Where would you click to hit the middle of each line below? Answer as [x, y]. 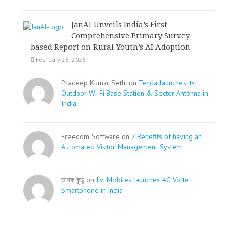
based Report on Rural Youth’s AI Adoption [110, 47]
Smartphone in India [92, 190]
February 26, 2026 [60, 60]
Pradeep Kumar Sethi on [100, 83]
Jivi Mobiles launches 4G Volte [142, 180]
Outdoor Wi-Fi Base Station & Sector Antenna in [135, 93]
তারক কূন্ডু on [79, 180]
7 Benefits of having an [167, 136]
